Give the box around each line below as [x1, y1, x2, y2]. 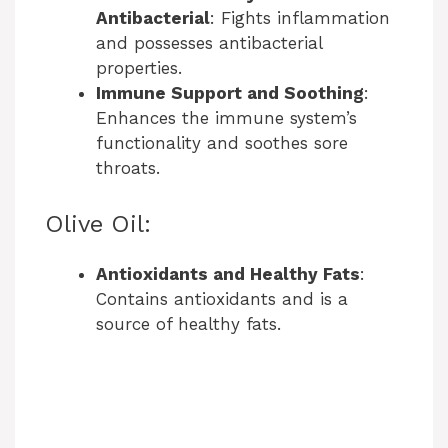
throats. [96, 157, 160, 178]
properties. [96, 57, 182, 78]
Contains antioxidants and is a [96, 289, 348, 310]
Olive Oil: [45, 210, 151, 239]
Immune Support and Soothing [96, 82, 364, 103]
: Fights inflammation [210, 7, 390, 28]
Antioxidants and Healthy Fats [96, 264, 360, 285]
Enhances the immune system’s [96, 107, 357, 128]
